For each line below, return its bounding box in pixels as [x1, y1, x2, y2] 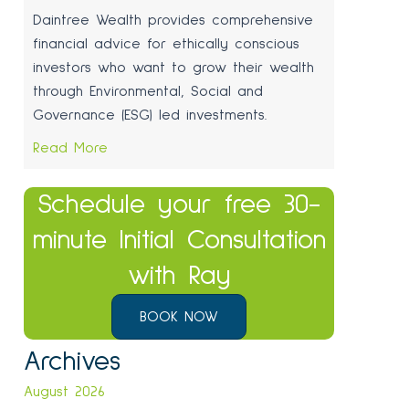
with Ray [127, 262, 231, 290]
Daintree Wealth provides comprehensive [33, 13, 313, 28]
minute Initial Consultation [32, 226, 326, 255]
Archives [24, 348, 121, 376]
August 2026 [24, 384, 105, 400]
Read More [33, 141, 108, 156]
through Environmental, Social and [33, 84, 263, 100]
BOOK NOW [140, 309, 218, 325]
